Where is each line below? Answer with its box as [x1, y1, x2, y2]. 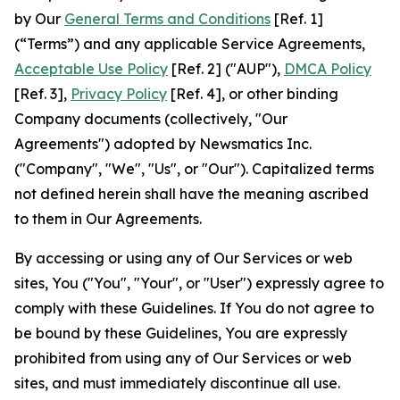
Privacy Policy [71, 85, 167, 103]
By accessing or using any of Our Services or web [14, 249, 353, 267]
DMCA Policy [284, 60, 371, 78]
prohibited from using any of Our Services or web [14, 349, 352, 367]
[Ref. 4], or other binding [167, 85, 338, 103]
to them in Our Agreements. [14, 210, 202, 228]
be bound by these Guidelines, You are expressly [14, 324, 347, 342]
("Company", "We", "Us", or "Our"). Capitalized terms [14, 160, 374, 178]
